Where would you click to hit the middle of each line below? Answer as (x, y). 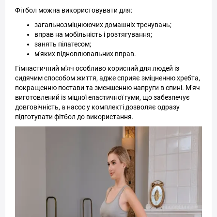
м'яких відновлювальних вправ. (85, 54)
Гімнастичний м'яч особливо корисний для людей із (97, 68)
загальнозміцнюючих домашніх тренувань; (103, 25)
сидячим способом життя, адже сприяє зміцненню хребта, (108, 78)
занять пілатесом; (63, 44)
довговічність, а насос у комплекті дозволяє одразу (97, 107)
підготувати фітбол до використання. (74, 117)
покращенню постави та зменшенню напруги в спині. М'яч (108, 88)
